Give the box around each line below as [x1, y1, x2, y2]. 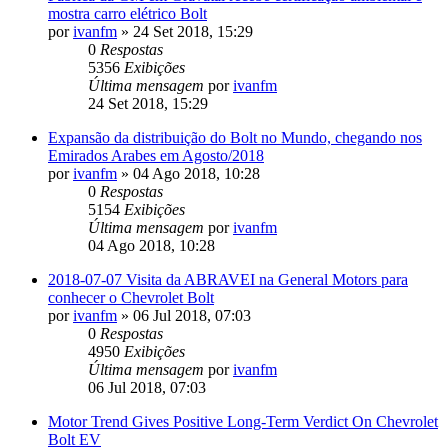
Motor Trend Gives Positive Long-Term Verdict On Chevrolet [48, 412, 438, 430]
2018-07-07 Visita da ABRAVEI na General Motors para [48, 270, 408, 288]
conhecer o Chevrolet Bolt [48, 288, 214, 306]
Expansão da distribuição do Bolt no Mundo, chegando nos [48, 128, 422, 146]
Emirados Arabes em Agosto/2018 [48, 146, 264, 164]
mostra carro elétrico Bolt [48, 4, 207, 22]
